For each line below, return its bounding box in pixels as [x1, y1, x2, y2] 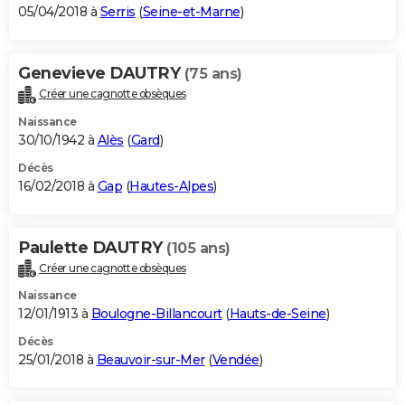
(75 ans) [184, 64, 242, 82]
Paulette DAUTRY [18, 237, 166, 258]
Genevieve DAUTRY [18, 62, 184, 83]
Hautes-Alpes [129, 177, 213, 194]
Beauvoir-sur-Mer [96, 352, 205, 369]
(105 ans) [166, 239, 231, 257]
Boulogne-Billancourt [90, 306, 222, 323]
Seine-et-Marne [142, 3, 240, 20]
